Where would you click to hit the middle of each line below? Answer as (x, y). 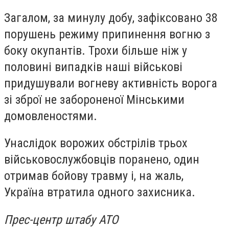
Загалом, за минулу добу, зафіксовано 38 (111, 18)
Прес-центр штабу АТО (61, 220)
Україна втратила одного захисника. (100, 192)
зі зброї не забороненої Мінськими (94, 99)
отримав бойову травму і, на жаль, (94, 176)
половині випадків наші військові (93, 67)
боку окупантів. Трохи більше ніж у (96, 50)
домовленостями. (51, 116)
